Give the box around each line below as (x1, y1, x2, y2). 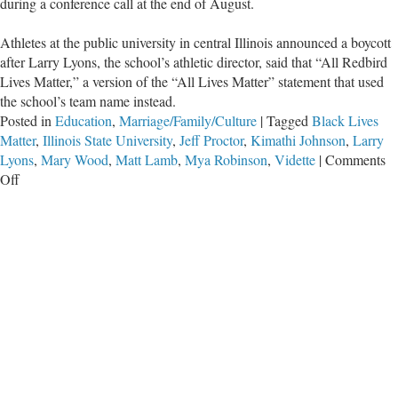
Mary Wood (41, 149, 108, 169)
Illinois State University (43, 130, 172, 149)
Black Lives (312, 110, 378, 130)
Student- (19, 187, 66, 207)
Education (55, 110, 112, 130)
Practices (19, 246, 68, 266)
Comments (325, 149, 386, 169)
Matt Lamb (115, 149, 178, 169)
